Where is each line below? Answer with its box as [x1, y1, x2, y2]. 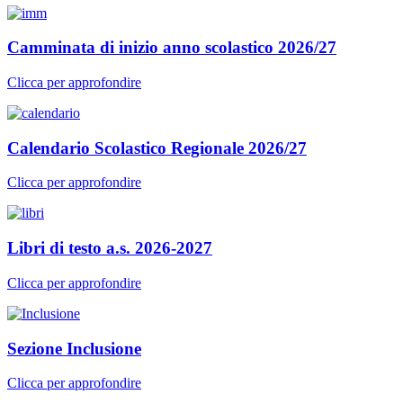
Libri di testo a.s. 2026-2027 [7, 238, 212, 258]
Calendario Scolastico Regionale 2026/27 [7, 138, 307, 157]
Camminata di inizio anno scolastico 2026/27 [7, 38, 336, 58]
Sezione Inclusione [7, 338, 141, 358]
